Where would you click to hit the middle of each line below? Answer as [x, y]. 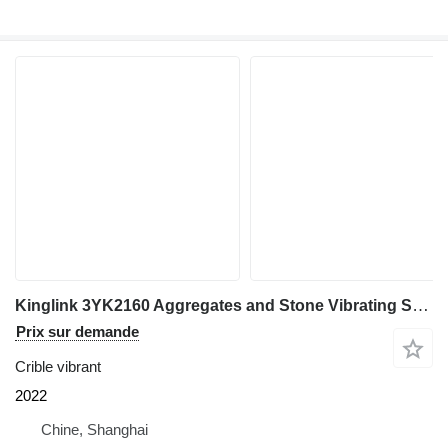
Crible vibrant [58, 367]
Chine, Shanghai [94, 430]
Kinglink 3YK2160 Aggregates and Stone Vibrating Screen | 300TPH [420, 306]
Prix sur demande [77, 332]
